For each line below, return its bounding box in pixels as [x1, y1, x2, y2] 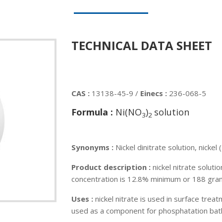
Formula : [71, 106, 115, 118]
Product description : [71, 162, 153, 172]
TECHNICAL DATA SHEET [71, 37, 212, 54]
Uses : [71, 194, 93, 204]
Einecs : [140, 88, 169, 98]
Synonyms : [71, 142, 115, 152]
